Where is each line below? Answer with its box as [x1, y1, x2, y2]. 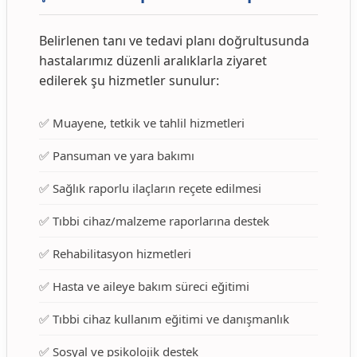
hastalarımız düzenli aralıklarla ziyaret [39, 52, 267, 70]
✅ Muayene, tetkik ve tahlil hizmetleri [39, 115, 245, 131]
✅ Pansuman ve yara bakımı [39, 147, 194, 164]
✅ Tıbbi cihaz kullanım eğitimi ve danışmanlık [39, 311, 289, 328]
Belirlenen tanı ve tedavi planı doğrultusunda [39, 32, 309, 50]
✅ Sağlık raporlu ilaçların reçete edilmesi [39, 180, 261, 197]
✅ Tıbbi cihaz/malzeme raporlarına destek [39, 213, 269, 229]
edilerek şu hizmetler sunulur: [39, 72, 219, 90]
